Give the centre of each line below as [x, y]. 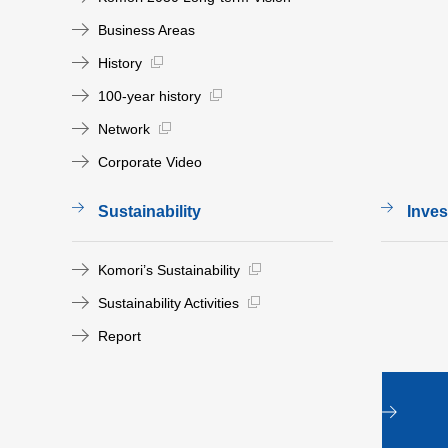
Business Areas [146, 30]
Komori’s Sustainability [169, 270]
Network [124, 129]
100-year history [149, 96]
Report [119, 336]
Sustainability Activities [168, 303]
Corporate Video [150, 162]
